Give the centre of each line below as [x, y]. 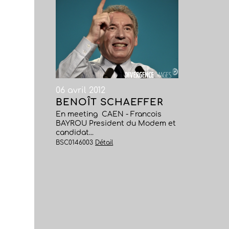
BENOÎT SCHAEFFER [110, 102]
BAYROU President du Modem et [116, 123]
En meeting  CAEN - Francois [109, 114]
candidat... [75, 133]
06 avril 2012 [81, 90]
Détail [104, 143]
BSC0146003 [76, 143]
